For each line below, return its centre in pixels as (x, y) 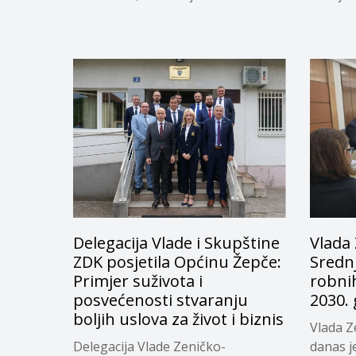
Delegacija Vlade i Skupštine (176, 243)
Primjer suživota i (138, 281)
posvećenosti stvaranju (161, 300)
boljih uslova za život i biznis (178, 319)
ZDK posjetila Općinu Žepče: (177, 262)
